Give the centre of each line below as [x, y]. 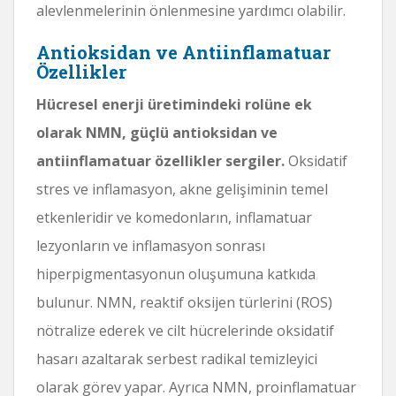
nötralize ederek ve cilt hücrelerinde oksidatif [185, 330]
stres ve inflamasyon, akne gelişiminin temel [182, 189]
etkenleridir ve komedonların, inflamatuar [174, 217]
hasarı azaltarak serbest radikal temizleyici [177, 358]
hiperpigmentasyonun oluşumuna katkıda [176, 274]
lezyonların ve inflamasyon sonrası [151, 245]
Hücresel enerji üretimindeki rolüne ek [174, 104]
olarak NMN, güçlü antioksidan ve [157, 132]
